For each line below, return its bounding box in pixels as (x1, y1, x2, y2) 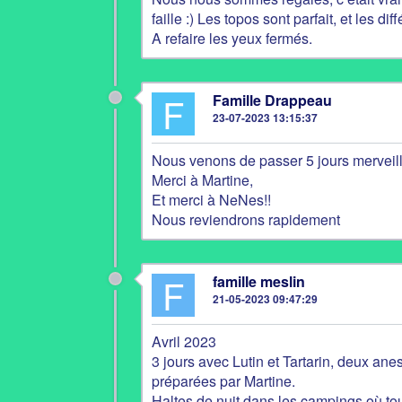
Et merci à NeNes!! (152, 189, 271, 210)
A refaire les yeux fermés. (152, 28, 312, 48)
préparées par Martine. (152, 371, 295, 391)
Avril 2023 (152, 331, 216, 352)
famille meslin (213, 271, 305, 292)
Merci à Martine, (152, 170, 253, 190)
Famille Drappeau (213, 90, 332, 110)
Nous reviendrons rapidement (152, 209, 340, 230)
